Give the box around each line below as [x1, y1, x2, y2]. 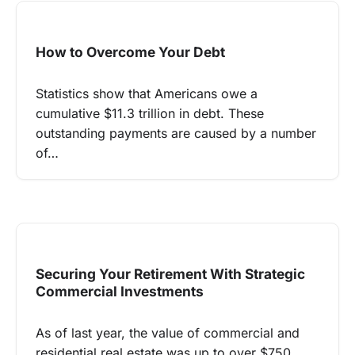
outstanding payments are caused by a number [36, 124, 316, 141]
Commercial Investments [36, 283, 204, 300]
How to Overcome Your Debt [36, 43, 225, 60]
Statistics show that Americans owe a [36, 85, 258, 101]
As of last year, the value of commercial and [36, 325, 300, 342]
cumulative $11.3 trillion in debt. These [36, 105, 264, 121]
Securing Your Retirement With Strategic [36, 265, 305, 283]
